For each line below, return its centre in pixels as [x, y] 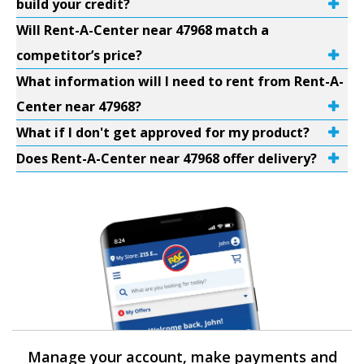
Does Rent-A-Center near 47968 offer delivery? [167, 158]
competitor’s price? [79, 55]
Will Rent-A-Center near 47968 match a [143, 30]
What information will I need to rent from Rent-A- [180, 81]
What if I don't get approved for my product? [163, 132]
